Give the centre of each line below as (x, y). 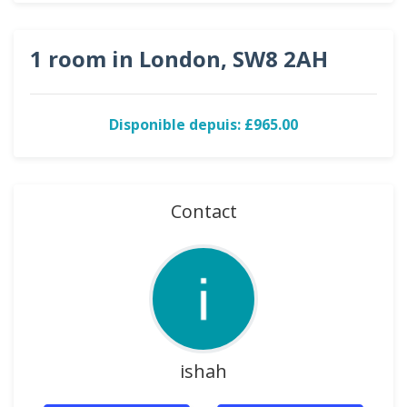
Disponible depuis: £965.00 (203, 124)
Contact (203, 211)
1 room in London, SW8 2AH (179, 59)
